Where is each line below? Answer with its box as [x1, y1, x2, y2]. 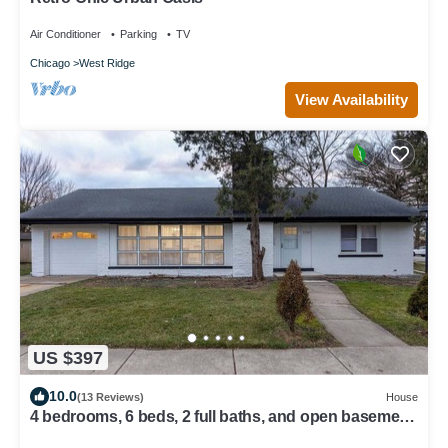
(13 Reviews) [77, 390, 144, 403]
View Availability [295, 91, 408, 109]
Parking [120, 28, 157, 41]
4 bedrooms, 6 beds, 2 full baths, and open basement [30, 408, 414, 426]
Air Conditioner [30, 28, 101, 41]
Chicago [30, 57, 70, 70]
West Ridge [79, 57, 135, 70]
